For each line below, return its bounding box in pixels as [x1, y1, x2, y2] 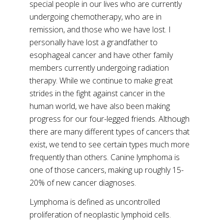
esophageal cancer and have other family [29, 50, 173, 60]
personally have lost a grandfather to [29, 37, 158, 48]
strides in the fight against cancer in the [29, 88, 165, 99]
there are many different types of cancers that [29, 126, 190, 137]
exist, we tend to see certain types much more [29, 139, 190, 150]
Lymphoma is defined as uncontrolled [29, 196, 160, 207]
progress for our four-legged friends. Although [29, 113, 190, 124]
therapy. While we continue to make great [29, 75, 173, 86]
